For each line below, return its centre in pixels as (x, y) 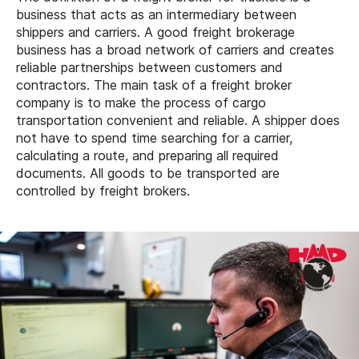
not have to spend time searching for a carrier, (154, 137)
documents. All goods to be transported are (148, 173)
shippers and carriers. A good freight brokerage (155, 32)
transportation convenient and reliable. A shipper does (178, 120)
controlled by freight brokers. (103, 190)
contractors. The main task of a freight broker (154, 85)
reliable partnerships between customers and (149, 67)
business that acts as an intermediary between (156, 14)
